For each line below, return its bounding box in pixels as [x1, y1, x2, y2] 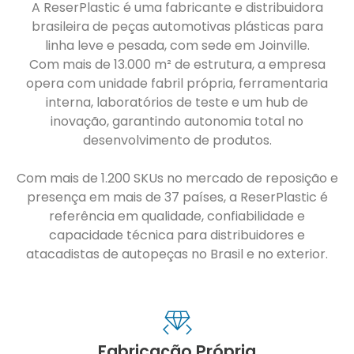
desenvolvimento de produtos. [82, 130, 272, 149]
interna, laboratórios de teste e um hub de [46, 92, 308, 111]
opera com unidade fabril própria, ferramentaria [26, 73, 328, 92]
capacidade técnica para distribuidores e [49, 225, 305, 244]
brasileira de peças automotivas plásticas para [31, 17, 323, 36]
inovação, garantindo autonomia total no [51, 111, 303, 130]
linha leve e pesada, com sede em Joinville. [44, 36, 310, 55]
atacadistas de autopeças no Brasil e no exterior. [26, 244, 328, 263]
